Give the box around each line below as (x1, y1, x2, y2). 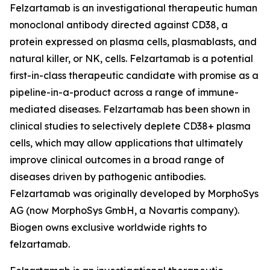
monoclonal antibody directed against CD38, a (10, 19, 228, 31)
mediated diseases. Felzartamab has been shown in (10, 103, 250, 115)
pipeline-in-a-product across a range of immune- (10, 86, 239, 98)
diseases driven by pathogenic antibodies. (10, 171, 206, 183)
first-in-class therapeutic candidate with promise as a (10, 69, 259, 81)
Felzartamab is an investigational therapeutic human (10, 2, 257, 14)
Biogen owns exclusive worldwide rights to (10, 221, 207, 233)
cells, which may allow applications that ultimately (10, 137, 243, 149)
